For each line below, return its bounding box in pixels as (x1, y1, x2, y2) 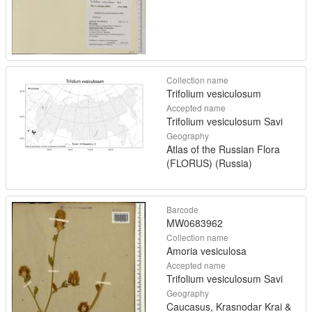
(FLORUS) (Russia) (166, 156, 252, 171)
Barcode (166, 203, 198, 216)
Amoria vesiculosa (166, 244, 247, 258)
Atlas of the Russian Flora (166, 142, 280, 157)
